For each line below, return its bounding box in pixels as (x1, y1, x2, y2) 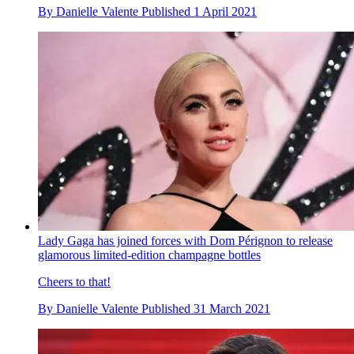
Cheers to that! (38, 274, 111, 288)
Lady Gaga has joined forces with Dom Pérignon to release (38, 233, 333, 247)
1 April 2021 (194, 5, 257, 19)
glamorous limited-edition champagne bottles (38, 247, 261, 262)
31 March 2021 (194, 301, 270, 315)
